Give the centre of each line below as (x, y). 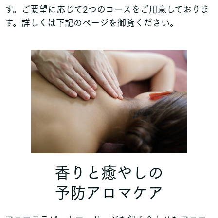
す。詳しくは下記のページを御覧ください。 (92, 23)
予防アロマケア (109, 193)
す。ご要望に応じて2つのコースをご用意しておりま (107, 9)
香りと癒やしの (109, 173)
